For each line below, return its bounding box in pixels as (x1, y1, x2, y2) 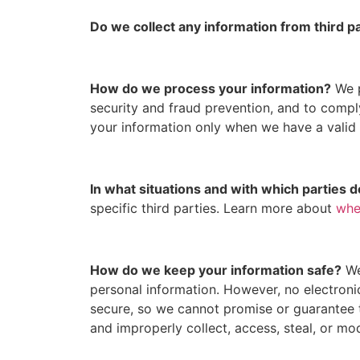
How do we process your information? (90, 80, 331, 97)
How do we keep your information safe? (90, 261, 342, 278)
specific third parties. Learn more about (90, 200, 336, 217)
